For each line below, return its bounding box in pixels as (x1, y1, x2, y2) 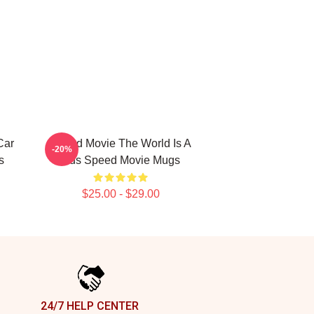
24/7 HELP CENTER (41, 299, 139, 313)
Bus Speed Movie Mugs (61, 154, 180, 166)
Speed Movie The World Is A (50, 137, 191, 149)
